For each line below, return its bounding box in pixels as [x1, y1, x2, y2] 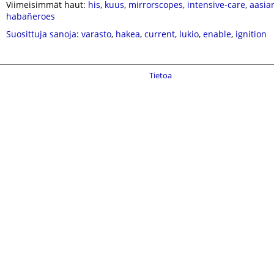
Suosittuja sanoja [6, 28, 76, 40]
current [144, 28, 175, 40]
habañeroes [6, 10, 55, 22]
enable [203, 28, 231, 40]
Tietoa [149, 70, 172, 81]
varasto [81, 28, 111, 40]
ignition [235, 28, 267, 40]
